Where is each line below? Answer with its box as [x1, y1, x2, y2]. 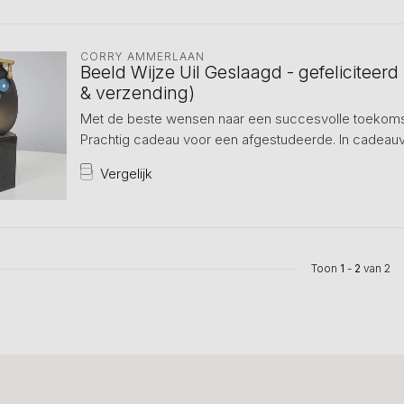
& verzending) [80, 82, 195, 104]
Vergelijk [100, 165, 152, 182]
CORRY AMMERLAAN [80, 50, 205, 63]
